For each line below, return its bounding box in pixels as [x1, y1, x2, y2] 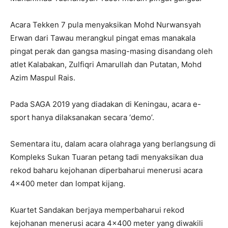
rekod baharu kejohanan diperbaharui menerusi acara [10, 165, 203, 176]
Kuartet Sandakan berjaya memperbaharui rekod [10, 205, 184, 215]
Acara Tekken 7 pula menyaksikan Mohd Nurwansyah [10, 20, 201, 30]
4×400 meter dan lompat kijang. [10, 179, 125, 189]
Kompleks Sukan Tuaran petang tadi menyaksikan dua [10, 152, 203, 162]
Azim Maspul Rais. [10, 73, 75, 83]
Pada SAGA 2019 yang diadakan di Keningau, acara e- [10, 99, 201, 109]
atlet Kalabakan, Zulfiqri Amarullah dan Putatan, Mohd [10, 60, 202, 70]
